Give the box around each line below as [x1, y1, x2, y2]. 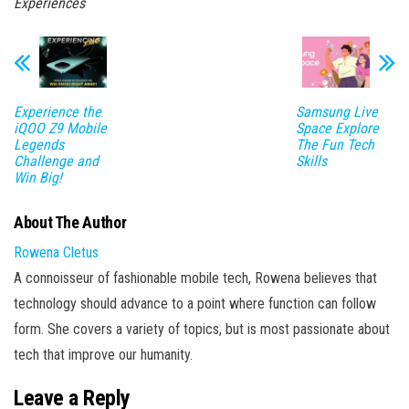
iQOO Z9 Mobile [14, 119, 107, 137]
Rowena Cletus [14, 243, 99, 261]
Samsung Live [295, 102, 378, 121]
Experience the [14, 102, 101, 121]
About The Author [14, 212, 127, 232]
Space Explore [295, 119, 379, 137]
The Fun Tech [295, 135, 374, 153]
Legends [14, 135, 64, 153]
